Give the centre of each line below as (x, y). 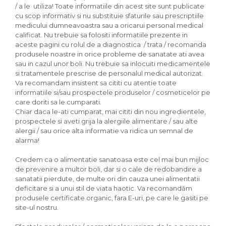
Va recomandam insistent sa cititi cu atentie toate (96, 83)
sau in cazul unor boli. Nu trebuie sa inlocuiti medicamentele (113, 64)
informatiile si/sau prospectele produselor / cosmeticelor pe (113, 93)
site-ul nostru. (38, 208)
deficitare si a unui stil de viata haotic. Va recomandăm (104, 188)
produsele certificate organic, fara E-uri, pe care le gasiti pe (112, 198)
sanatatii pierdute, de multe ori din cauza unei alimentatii (107, 179)
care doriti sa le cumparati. (58, 102)
